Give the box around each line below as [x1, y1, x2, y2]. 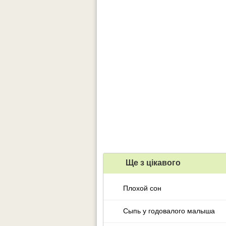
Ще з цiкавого [124, 158, 181, 167]
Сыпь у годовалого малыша [123, 207, 215, 215]
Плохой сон [123, 184, 161, 193]
